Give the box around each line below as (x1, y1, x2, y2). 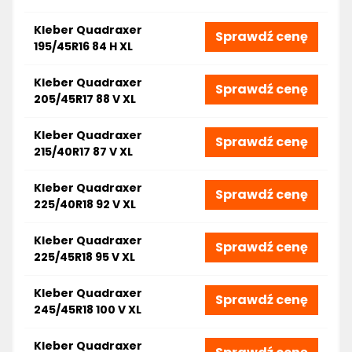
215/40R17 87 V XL (34, 144, 133, 159)
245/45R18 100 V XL (34, 302, 141, 317)
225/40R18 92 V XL (34, 196, 136, 212)
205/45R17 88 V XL (34, 91, 136, 107)
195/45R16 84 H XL (34, 38, 133, 54)
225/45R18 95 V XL (34, 249, 135, 265)
